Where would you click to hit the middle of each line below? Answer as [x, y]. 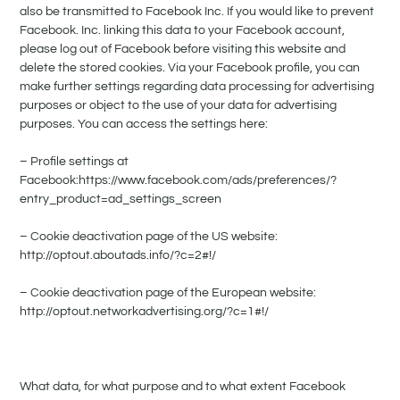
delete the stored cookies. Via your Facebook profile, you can [190, 68]
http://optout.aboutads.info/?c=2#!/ [118, 256]
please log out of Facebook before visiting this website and [183, 50]
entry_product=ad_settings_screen [121, 200]
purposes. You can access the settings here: [144, 125]
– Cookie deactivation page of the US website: [149, 237]
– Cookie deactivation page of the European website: [168, 293]
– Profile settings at [75, 162]
